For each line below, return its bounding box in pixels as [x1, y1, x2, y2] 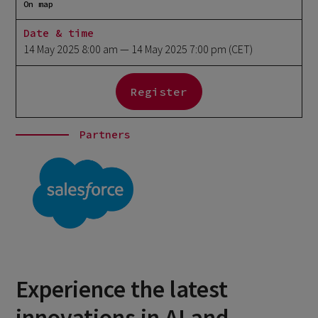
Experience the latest [16, 273, 229, 304]
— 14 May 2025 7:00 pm [120, 42, 227, 56]
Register [131, 84, 187, 99]
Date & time [23, 26, 94, 40]
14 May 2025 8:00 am [23, 42, 119, 56]
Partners [79, 128, 131, 141]
